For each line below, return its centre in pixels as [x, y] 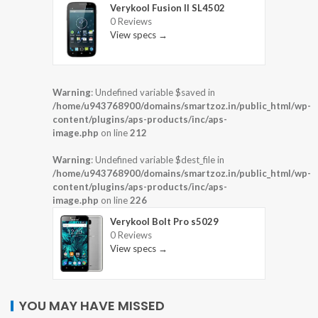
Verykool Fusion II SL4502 [168, 7]
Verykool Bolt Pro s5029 [164, 222]
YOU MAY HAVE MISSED [92, 305]
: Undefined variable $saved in [153, 93]
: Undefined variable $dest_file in [158, 160]
